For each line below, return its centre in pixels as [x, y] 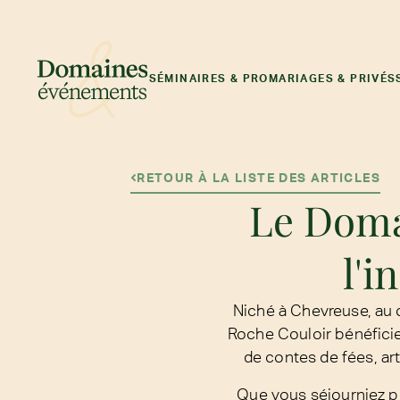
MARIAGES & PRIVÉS [332, 79]
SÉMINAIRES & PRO [208, 79]
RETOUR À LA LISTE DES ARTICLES [258, 178]
